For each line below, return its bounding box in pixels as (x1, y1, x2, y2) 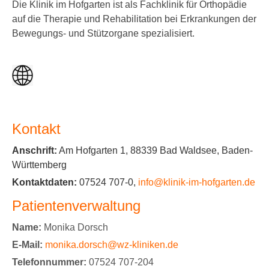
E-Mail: (12, 240, 43, 250)
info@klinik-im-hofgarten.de (138, 177, 255, 188)
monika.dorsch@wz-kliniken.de (45, 240, 178, 250)
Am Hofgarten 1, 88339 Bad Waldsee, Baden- (57, 145, 253, 156)
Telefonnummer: (12, 257, 86, 268)
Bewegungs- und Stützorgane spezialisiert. (12, 28, 195, 39)
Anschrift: (12, 145, 57, 156)
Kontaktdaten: (12, 177, 77, 188)
